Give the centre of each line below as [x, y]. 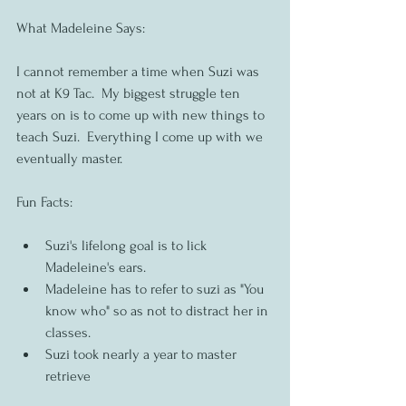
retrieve [68, 376]
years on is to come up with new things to [142, 115]
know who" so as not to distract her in [159, 310]
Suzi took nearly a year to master [143, 354]
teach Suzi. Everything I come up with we [141, 136]
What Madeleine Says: [81, 28]
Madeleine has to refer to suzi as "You [156, 289]
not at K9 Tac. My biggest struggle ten [130, 93]
